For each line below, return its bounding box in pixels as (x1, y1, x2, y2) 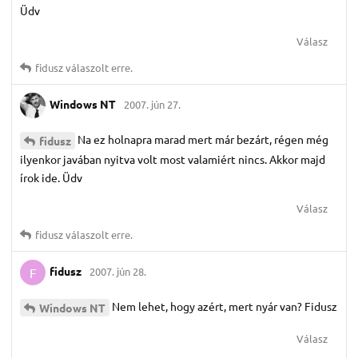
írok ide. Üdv (20, 170, 82, 185)
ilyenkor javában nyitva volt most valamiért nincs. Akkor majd (20, 152, 325, 167)
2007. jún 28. (89, 264, 146, 278)
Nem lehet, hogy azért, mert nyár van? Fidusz (112, 299, 337, 314)
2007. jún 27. (124, 97, 181, 111)
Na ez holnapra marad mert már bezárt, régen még (78, 132, 328, 147)
